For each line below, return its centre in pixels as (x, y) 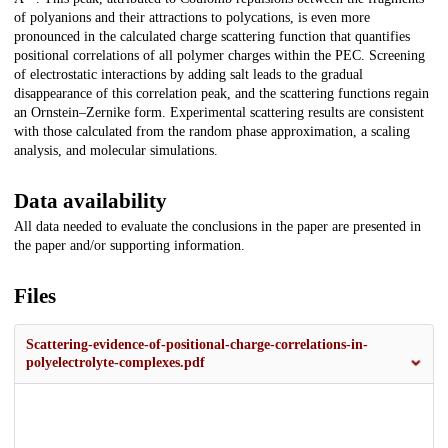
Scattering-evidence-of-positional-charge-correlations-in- (197, 345)
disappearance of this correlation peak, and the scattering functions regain (221, 94)
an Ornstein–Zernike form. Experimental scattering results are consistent (219, 113)
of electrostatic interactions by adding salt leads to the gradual (188, 75)
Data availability (90, 201)
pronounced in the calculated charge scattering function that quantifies (212, 37)
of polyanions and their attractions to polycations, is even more (192, 18)
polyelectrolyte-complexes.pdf (115, 363)
